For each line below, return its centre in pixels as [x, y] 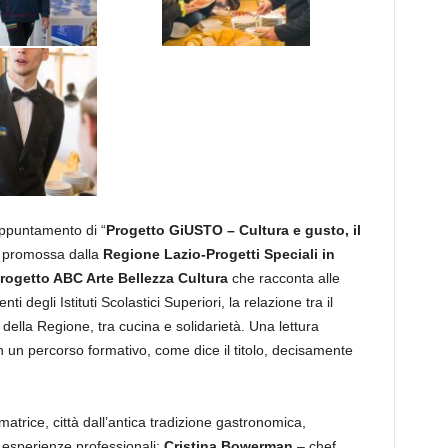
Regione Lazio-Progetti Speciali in [218, 254]
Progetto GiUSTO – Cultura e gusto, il [233, 230]
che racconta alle [283, 278]
